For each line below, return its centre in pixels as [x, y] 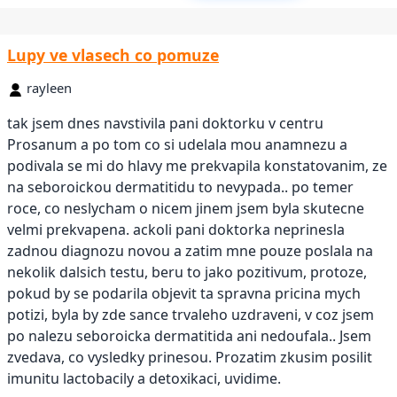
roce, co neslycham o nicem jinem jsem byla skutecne [186, 209]
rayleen [49, 88]
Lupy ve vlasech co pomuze [113, 54]
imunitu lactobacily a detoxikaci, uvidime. [144, 379]
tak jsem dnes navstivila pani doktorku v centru [165, 124]
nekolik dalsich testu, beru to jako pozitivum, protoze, [187, 272]
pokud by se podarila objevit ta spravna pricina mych [184, 294]
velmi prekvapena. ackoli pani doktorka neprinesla [176, 230]
